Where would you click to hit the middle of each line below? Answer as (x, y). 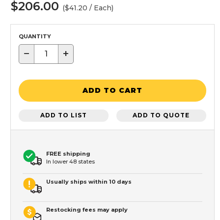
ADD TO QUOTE (161, 115)
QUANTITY (35, 36)
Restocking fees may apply (87, 209)
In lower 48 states (70, 161)
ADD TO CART (112, 91)
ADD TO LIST (64, 115)
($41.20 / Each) (88, 8)
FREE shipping (68, 153)
